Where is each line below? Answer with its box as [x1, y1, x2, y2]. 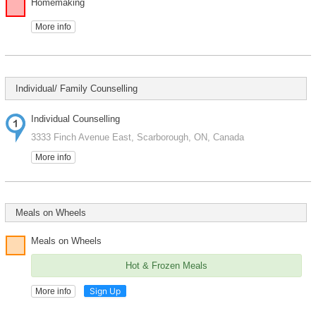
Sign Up [89, 285, 121, 296]
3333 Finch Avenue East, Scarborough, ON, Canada [30, 132, 244, 143]
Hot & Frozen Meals [125, 260, 207, 272]
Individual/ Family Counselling [15, 83, 138, 95]
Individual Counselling [30, 114, 120, 125]
